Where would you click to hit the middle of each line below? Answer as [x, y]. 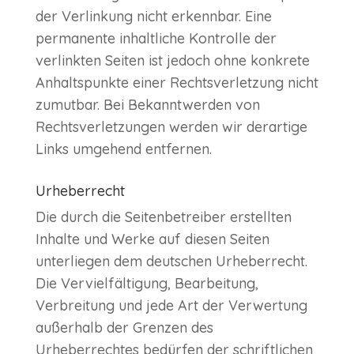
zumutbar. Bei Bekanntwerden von [147, 105]
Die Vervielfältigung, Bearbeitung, [147, 284]
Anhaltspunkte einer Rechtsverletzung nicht [177, 83]
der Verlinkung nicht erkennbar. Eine [153, 17]
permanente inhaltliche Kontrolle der [156, 39]
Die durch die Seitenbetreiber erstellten [163, 217]
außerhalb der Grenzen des [124, 328]
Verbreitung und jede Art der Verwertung [171, 306]
